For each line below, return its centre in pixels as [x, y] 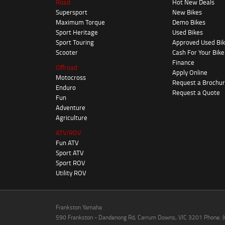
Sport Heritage [77, 32]
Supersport [72, 12]
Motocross [71, 78]
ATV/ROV [69, 133]
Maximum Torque [80, 22]
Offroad [67, 68]
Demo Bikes [189, 22]
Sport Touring [75, 42]
